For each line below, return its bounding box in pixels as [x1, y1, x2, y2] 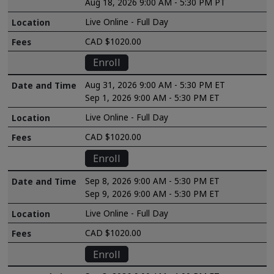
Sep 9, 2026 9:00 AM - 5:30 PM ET [85, 187, 220, 199]
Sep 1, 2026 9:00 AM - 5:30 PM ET [85, 92, 220, 104]
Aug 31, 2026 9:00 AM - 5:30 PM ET [85, 79, 226, 91]
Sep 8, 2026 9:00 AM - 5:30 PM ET [85, 174, 220, 187]
